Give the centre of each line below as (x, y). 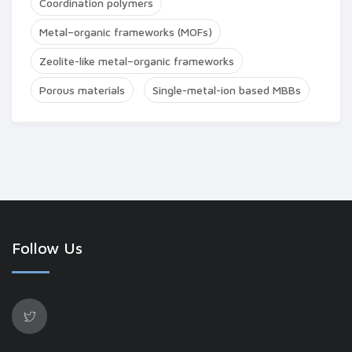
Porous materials (82, 90)
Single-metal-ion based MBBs (227, 90)
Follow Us (47, 248)
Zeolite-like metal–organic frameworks (137, 61)
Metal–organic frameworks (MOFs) (126, 32)
